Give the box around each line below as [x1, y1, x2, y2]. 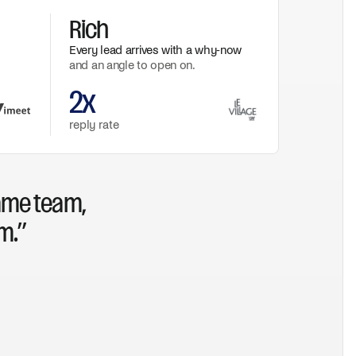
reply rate [69, 118, 119, 131]
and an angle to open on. [69, 59, 195, 72]
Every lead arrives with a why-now [69, 44, 242, 56]
